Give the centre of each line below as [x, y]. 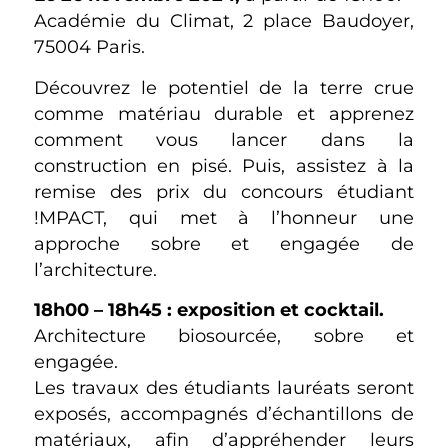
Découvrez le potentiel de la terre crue [224, 87]
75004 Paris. [89, 47]
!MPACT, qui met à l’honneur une [224, 217]
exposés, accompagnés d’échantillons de [224, 414]
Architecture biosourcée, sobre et [224, 336]
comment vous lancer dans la [224, 139]
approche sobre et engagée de [224, 243]
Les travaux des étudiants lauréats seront [224, 388]
